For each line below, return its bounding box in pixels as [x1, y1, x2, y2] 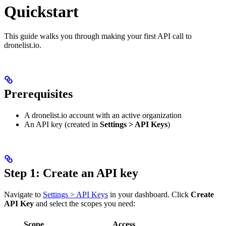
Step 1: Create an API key [4, 166, 138, 180]
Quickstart [4, 2, 79, 21]
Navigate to [4, 190, 43, 199]
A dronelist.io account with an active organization [24, 111, 182, 120]
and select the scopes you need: [34, 199, 135, 208]
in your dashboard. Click [108, 190, 191, 199]
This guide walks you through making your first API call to [4, 32, 192, 41]
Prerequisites [4, 87, 73, 101]
